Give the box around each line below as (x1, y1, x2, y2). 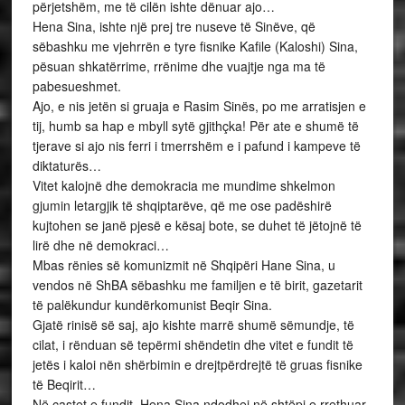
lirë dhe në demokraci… (32, 236, 169, 254)
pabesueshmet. (32, 77, 121, 95)
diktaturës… (32, 156, 101, 174)
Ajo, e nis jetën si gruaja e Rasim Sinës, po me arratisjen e (32, 97, 366, 115)
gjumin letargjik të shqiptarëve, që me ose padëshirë (32, 196, 332, 214)
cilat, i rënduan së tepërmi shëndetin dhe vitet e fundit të (32, 335, 353, 353)
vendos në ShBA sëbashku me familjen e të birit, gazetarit (32, 276, 363, 294)
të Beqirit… (32, 375, 96, 393)
